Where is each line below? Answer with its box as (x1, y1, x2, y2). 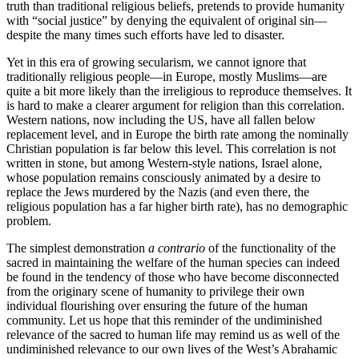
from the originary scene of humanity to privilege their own (6, 284, 305, 299)
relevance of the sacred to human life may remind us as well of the (6, 328, 340, 342)
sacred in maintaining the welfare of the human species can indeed (6, 256, 340, 270)
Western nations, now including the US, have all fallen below (6, 113, 316, 127)
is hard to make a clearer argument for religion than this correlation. (6, 99, 345, 113)
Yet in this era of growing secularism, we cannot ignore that (6, 55, 306, 70)
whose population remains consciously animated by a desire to (6, 171, 321, 185)
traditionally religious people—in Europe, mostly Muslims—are (6, 70, 327, 84)
